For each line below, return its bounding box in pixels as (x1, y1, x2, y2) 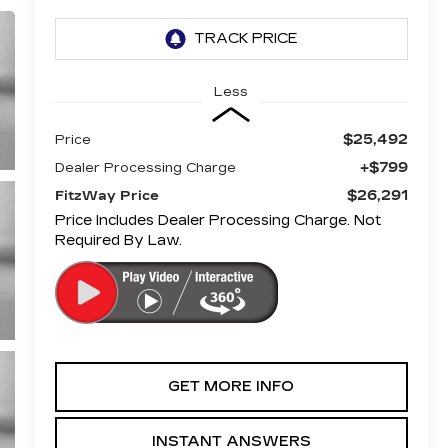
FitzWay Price (54, 187, 159, 204)
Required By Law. (54, 231, 182, 249)
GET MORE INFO (168, 377, 295, 395)
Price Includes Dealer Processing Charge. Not (54, 211, 381, 229)
